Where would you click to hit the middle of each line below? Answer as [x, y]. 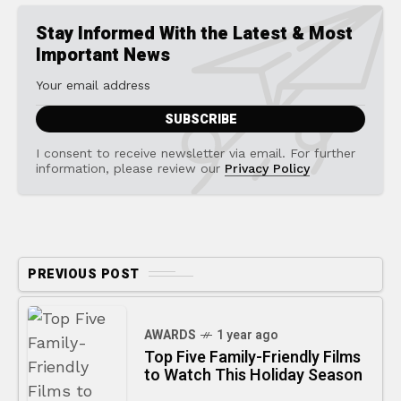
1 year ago [247, 335]
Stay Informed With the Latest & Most [194, 33]
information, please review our [130, 168]
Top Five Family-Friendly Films [252, 357]
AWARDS [170, 335]
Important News [103, 55]
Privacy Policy [267, 168]
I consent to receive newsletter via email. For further [196, 153]
